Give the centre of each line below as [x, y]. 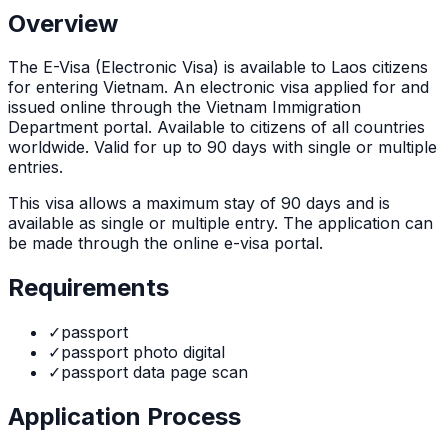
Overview [63, 23]
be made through [73, 243]
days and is [348, 203]
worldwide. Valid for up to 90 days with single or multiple [222, 147]
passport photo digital [143, 352]
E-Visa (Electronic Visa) [131, 67]
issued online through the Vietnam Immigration [184, 107]
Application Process [124, 417]
